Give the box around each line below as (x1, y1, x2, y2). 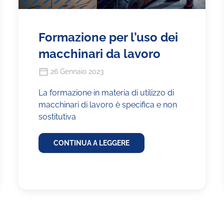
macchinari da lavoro (38, 46, 161, 61)
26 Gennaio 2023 (48, 67, 104, 75)
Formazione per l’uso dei (38, 29, 178, 44)
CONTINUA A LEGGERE (53, 139, 130, 147)
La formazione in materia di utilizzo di (38, 88, 174, 98)
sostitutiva (38, 112, 76, 122)
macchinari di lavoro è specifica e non (38, 100, 177, 110)
